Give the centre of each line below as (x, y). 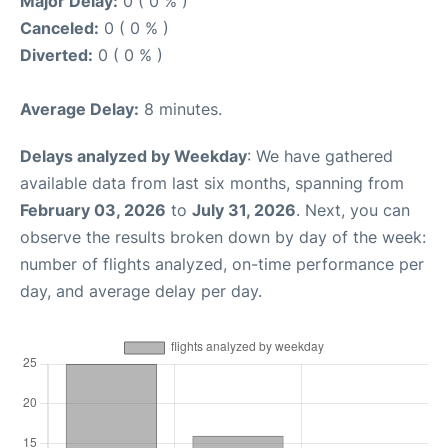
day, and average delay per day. (141, 291)
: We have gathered (320, 156)
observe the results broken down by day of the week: (223, 237)
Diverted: (56, 55)
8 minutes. (180, 109)
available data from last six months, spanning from (212, 183)
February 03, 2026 (93, 210)
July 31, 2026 (244, 210)
